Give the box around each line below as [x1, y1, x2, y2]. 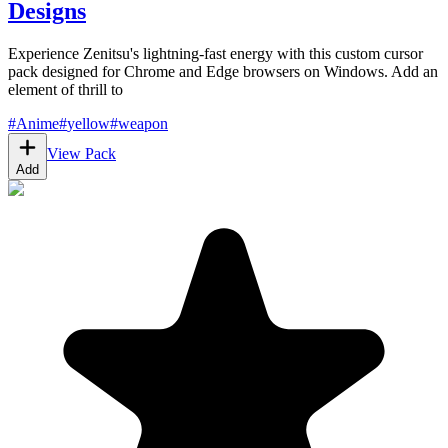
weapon [118, 114, 168, 132]
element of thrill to [8, 80, 123, 98]
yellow [67, 114, 110, 132]
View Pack [47, 144, 116, 162]
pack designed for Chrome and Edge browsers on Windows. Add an [8, 62, 438, 80]
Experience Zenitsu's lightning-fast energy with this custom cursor [8, 44, 423, 62]
